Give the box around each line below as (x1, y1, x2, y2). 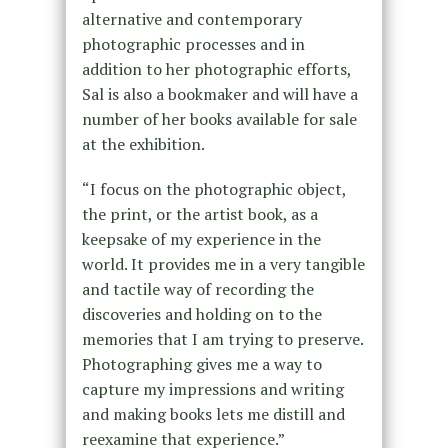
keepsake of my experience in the (81, 227, 321, 250)
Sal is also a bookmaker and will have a (81, 82, 358, 105)
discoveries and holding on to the (81, 302, 322, 325)
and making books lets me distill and (81, 402, 345, 425)
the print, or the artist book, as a (81, 202, 318, 225)
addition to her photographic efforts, (81, 57, 351, 80)
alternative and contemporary (81, 7, 302, 30)
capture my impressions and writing (81, 377, 344, 400)
